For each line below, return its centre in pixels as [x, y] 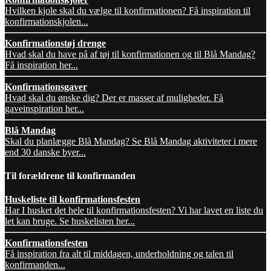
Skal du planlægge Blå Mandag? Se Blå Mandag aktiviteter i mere [131, 141]
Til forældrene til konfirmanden [70, 175]
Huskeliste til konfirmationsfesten [73, 200]
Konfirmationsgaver [46, 87]
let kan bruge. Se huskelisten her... [70, 221]
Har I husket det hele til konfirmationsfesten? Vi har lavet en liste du [134, 211]
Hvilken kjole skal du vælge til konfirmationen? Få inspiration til [128, 10]
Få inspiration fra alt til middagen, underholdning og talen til [119, 254]
